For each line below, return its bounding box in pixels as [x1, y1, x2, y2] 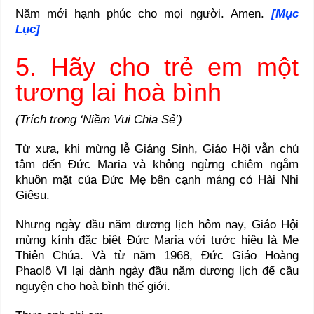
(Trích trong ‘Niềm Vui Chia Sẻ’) [15, 112, 183, 126]
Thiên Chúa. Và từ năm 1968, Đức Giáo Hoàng [15, 248, 299, 262]
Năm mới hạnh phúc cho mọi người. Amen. [15, 6, 271, 20]
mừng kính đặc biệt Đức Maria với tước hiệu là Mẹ [15, 233, 299, 247]
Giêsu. [15, 188, 50, 202]
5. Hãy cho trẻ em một [15, 52, 299, 81]
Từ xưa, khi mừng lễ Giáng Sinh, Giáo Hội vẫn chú [15, 142, 299, 156]
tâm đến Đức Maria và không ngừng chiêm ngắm [15, 157, 299, 171]
